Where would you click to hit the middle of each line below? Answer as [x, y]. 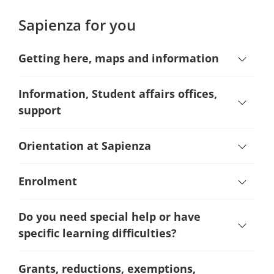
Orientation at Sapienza [85, 146]
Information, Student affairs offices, [118, 94]
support [40, 110]
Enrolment [48, 181]
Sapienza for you [77, 25]
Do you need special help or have [109, 217]
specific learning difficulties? [98, 233]
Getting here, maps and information [119, 58]
